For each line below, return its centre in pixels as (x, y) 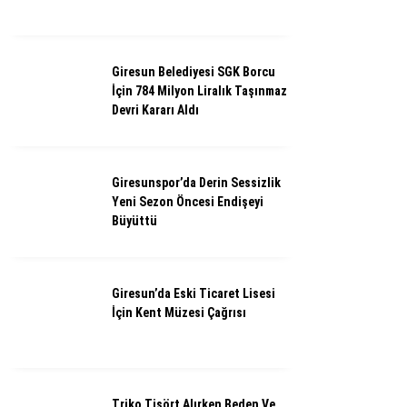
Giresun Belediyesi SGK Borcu (194, 72)
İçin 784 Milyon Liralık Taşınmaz (199, 91)
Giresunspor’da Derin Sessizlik (196, 183)
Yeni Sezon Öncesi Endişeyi (188, 202)
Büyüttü (134, 221)
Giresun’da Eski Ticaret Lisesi (194, 293)
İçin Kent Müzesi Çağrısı (179, 313)
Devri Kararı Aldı (155, 110)
